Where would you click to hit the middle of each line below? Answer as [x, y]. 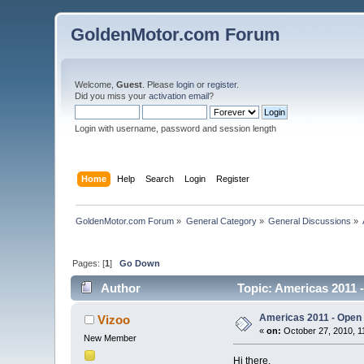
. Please [160, 84]
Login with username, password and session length [176, 128]
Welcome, [96, 84]
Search [159, 178]
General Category [221, 221]
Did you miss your [112, 96]
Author [120, 288]
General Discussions [310, 221]
